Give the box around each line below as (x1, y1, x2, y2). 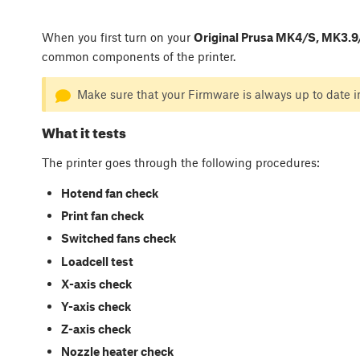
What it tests (42, 124, 126, 141)
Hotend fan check (60, 185, 158, 200)
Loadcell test (60, 253, 133, 268)
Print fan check (60, 208, 144, 223)
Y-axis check (60, 298, 131, 313)
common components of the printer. (42, 49, 239, 64)
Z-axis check (60, 321, 131, 337)
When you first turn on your (42, 30, 194, 45)
